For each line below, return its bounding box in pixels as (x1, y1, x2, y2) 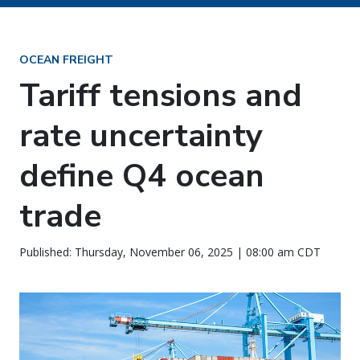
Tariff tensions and (19, 74, 302, 117)
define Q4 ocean (19, 154, 264, 198)
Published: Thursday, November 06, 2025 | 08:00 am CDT (19, 244, 321, 260)
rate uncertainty (19, 114, 263, 157)
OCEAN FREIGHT (19, 52, 113, 67)
